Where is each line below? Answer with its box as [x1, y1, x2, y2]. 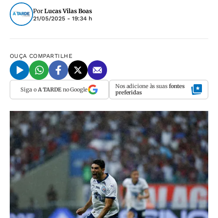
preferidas [115, 89, 142, 96]
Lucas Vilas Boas [44, 7, 92, 15]
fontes [168, 83, 185, 90]
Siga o [20, 86, 38, 93]
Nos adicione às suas [115, 83, 169, 90]
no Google [61, 86, 88, 93]
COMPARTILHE [29, 53, 73, 59]
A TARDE [37, 86, 61, 93]
